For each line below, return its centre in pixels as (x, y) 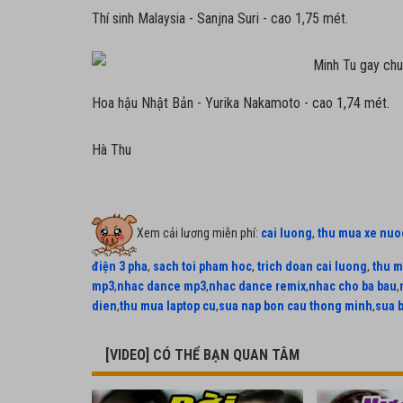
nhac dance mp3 (161, 286)
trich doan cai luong (312, 266)
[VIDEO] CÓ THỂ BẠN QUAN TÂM (202, 355)
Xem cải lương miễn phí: (199, 233)
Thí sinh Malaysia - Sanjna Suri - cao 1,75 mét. (222, 18)
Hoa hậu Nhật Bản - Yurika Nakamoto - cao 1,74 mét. (242, 103)
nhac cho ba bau (353, 286)
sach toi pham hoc (202, 266)
